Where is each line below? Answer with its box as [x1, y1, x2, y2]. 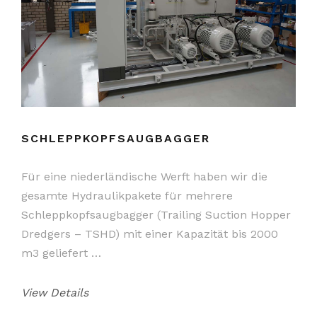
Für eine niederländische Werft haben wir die [21, 169, 267, 183]
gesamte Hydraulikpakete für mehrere [21, 188, 233, 202]
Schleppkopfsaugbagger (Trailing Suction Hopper [21, 207, 291, 221]
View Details [21, 285, 88, 299]
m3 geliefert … [21, 246, 101, 260]
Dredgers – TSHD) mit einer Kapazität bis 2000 [21, 226, 278, 241]
